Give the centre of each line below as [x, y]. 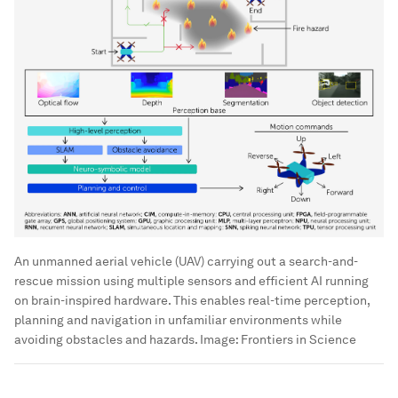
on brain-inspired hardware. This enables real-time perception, [192, 301]
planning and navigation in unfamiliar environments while [178, 320]
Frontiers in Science [298, 340]
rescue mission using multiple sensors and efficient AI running [191, 281]
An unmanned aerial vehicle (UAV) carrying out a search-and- [186, 262]
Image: [219, 340]
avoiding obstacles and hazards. [106, 340]
